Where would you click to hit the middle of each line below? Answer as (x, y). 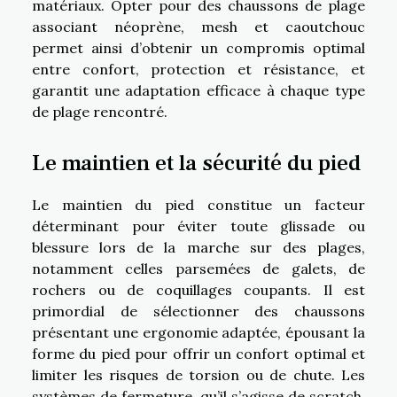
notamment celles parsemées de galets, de (198, 269)
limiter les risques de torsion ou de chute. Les (198, 375)
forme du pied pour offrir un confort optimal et (198, 354)
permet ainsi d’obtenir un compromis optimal (198, 47)
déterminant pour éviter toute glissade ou (198, 226)
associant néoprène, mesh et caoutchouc (198, 26)
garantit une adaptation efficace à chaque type (198, 90)
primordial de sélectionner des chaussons (198, 311)
